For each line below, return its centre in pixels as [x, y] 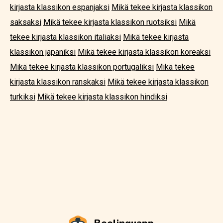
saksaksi [26, 22]
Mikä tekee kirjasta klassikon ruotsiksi [110, 22]
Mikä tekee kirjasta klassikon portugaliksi [82, 67]
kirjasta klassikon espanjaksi [60, 7]
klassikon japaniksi [43, 52]
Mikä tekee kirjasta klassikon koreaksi [144, 52]
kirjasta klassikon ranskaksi [58, 82]
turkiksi [23, 97]
